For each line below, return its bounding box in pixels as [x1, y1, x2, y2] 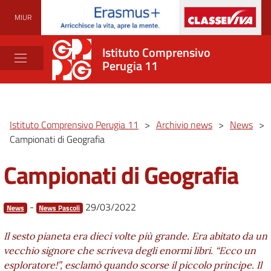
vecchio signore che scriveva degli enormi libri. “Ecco [4, 244, 241, 256]
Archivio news [156, 117, 212, 132]
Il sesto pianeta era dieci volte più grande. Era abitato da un [4, 230, 267, 242]
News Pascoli [39, 202, 80, 214]
